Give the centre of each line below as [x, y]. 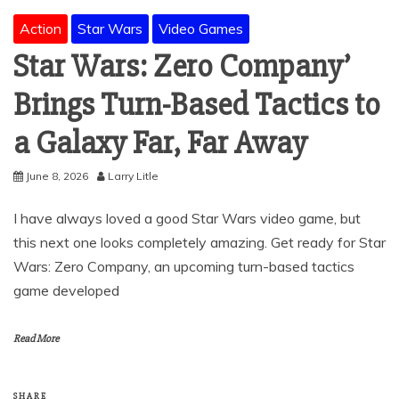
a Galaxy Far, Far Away [160, 144]
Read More [36, 339]
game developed [66, 291]
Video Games [201, 29]
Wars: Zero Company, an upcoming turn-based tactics [184, 267]
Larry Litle [133, 176]
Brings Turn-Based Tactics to [197, 106]
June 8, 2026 [57, 176]
